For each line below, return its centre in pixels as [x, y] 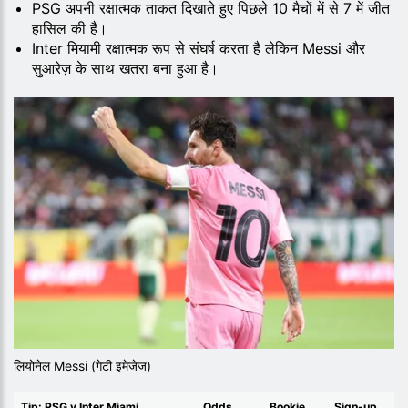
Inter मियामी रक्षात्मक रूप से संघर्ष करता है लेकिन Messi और [199, 49]
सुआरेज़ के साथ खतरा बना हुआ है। [125, 69]
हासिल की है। [70, 29]
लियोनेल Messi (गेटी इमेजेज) [82, 365]
